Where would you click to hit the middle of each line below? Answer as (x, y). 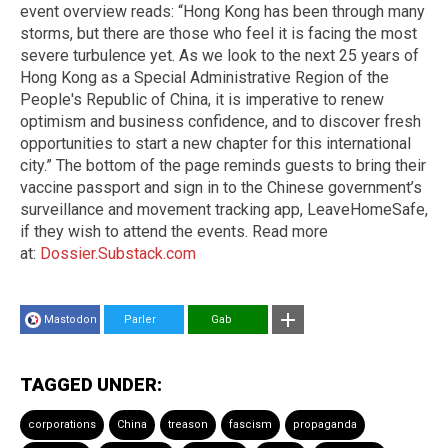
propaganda (325, 424)
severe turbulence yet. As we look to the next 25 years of (219, 55)
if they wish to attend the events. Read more (174, 231)
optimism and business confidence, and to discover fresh (220, 121)
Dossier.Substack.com (118, 253)
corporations (62, 424)
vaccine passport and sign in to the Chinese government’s (221, 187)
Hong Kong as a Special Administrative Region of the (204, 77)
